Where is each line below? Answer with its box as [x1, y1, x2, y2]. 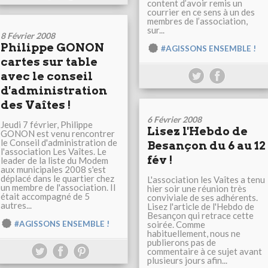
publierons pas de [147, 237, 216, 248]
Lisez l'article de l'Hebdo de [147, 201, 254, 212]
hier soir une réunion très [147, 183, 246, 194]
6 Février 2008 [147, 114, 202, 125]
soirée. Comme [147, 219, 205, 230]
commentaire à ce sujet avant [147, 246, 262, 257]
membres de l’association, [147, 16, 248, 27]
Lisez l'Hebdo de [147, 124, 248, 139]
